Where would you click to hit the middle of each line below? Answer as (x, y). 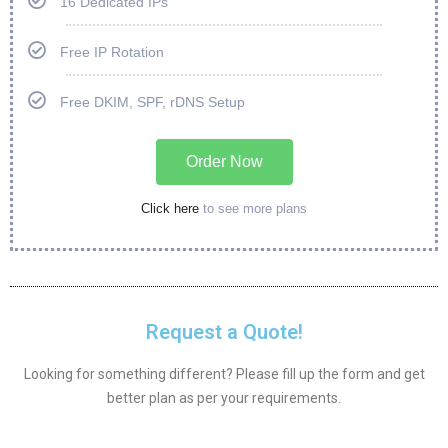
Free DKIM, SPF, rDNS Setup (152, 102)
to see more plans (253, 208)
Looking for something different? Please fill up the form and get (224, 374)
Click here (170, 208)
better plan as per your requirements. (224, 398)
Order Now (224, 161)
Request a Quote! (224, 332)
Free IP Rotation (112, 52)
